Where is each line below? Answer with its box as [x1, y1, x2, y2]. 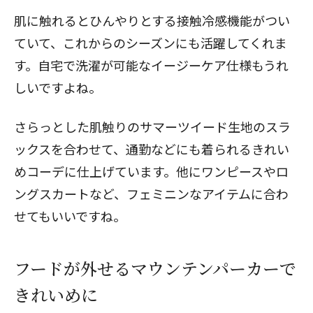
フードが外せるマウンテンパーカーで [14, 255, 296, 280]
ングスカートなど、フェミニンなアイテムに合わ [14, 184, 289, 203]
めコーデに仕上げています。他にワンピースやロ [14, 161, 289, 180]
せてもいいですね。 [14, 206, 126, 225]
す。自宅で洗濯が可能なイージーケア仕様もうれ [14, 55, 289, 74]
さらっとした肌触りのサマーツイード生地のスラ [14, 117, 291, 136]
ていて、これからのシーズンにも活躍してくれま [14, 33, 287, 52]
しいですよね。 [14, 78, 101, 96]
